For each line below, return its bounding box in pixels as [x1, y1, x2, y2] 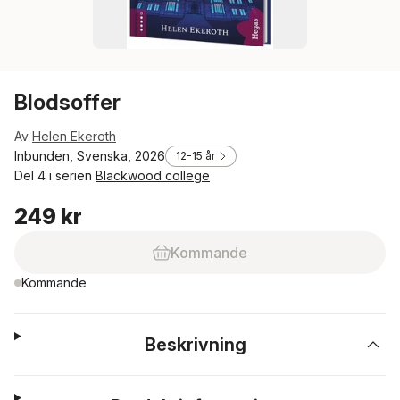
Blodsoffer [14, 89, 121, 115]
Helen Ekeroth [32, 129, 116, 144]
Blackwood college [96, 168, 210, 183]
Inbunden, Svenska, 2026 [14, 148, 165, 163]
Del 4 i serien [14, 168, 96, 183]
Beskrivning [145, 334, 247, 355]
